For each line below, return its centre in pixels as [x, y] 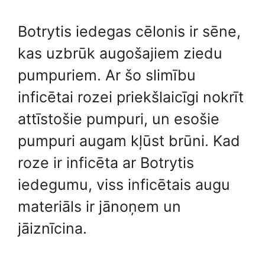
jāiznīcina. [52, 228]
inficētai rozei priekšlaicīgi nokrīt [131, 97]
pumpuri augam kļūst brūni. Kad [129, 140]
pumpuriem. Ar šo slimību [107, 75]
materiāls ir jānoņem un [99, 206]
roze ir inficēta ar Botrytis [106, 162]
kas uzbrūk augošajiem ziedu [120, 53]
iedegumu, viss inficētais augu [124, 184]
